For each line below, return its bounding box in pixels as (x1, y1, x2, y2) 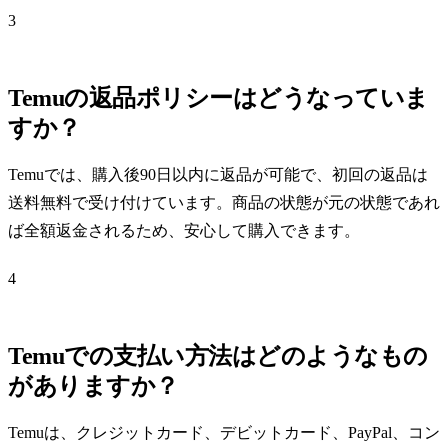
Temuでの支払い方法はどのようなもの (8, 342, 428, 369)
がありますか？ (8, 372, 179, 399)
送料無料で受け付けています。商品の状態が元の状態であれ (8, 193, 440, 211)
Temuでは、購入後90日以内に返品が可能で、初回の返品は (8, 165, 428, 183)
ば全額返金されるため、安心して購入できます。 (8, 221, 360, 239)
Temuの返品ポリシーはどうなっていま (8, 84, 429, 111)
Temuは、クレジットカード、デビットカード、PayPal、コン (8, 423, 440, 441)
